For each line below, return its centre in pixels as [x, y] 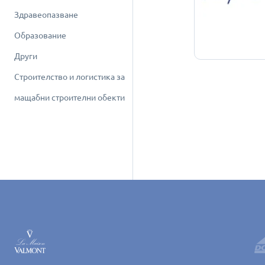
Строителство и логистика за [70, 77]
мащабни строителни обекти [70, 98]
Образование [40, 35]
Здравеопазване [46, 15]
